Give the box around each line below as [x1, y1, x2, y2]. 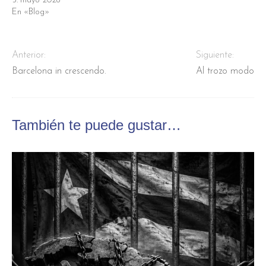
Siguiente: [196, 50, 234, 61]
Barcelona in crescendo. [12, 66, 106, 77]
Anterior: [12, 50, 46, 61]
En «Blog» [12, 8, 49, 17]
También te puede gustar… [12, 117, 181, 134]
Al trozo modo [196, 66, 254, 77]
